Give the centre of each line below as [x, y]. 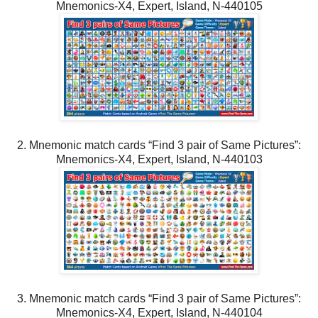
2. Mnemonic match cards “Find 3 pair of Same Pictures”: [159, 145]
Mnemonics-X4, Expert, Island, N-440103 [159, 159]
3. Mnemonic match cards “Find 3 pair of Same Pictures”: [159, 298]
